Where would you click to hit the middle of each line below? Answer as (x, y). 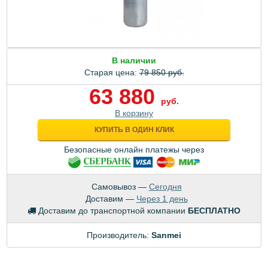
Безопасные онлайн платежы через (134, 150)
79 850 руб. (162, 72)
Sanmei (166, 235)
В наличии (134, 60)
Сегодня (165, 187)
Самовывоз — (120, 187)
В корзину (134, 113)
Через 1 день (162, 199)
